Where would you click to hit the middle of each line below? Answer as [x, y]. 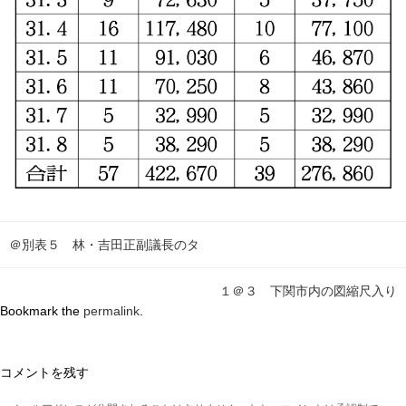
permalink [111, 311]
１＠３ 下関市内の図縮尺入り [308, 291]
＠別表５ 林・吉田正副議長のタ [104, 245]
